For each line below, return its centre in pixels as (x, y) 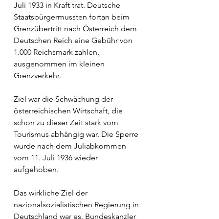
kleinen (93, 64)
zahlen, (87, 52)
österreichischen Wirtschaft (61, 111)
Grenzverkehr (36, 76)
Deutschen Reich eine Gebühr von (74, 41)
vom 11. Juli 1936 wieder (57, 158)
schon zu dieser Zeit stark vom (67, 123)
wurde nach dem (44, 146)
